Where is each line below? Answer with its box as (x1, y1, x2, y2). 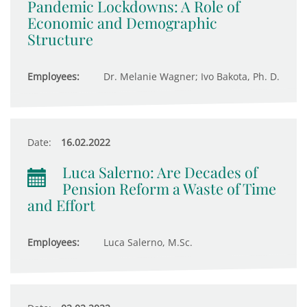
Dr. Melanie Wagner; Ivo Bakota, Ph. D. (101, 70, 280, 83)
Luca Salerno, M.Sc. (101, 236, 193, 249)
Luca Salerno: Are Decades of (62, 162, 258, 182)
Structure (27, 29, 93, 49)
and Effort (27, 195, 95, 214)
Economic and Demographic (27, 13, 217, 32)
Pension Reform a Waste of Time (62, 179, 276, 198)
